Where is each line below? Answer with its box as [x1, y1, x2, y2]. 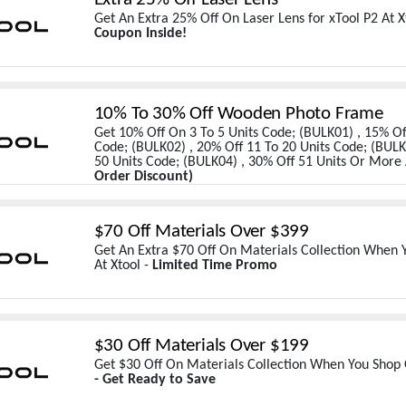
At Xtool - [93, 258, 152, 273]
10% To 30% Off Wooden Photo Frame [93, 104, 383, 123]
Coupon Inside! [93, 26, 187, 41]
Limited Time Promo [151, 258, 277, 273]
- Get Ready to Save [93, 372, 216, 387]
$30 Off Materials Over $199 [93, 336, 309, 355]
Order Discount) [93, 169, 193, 184]
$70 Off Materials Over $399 [93, 222, 309, 241]
